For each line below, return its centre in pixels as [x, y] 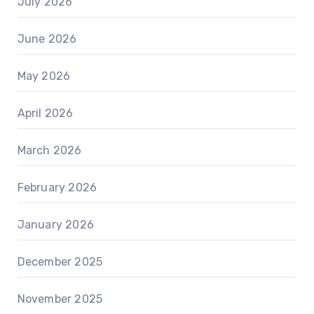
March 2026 [49, 150]
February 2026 [57, 187]
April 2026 [45, 113]
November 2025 [60, 299]
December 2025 [60, 261]
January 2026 [55, 224]
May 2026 [44, 76]
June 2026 [47, 39]
